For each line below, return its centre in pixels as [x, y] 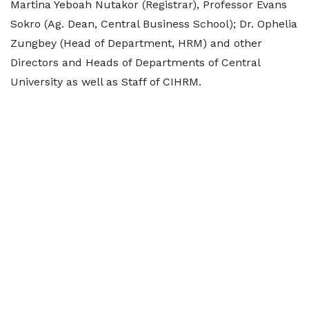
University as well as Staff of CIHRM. [106, 82]
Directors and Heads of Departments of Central [135, 62]
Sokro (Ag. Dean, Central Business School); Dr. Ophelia [154, 24]
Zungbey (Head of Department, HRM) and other [136, 43]
